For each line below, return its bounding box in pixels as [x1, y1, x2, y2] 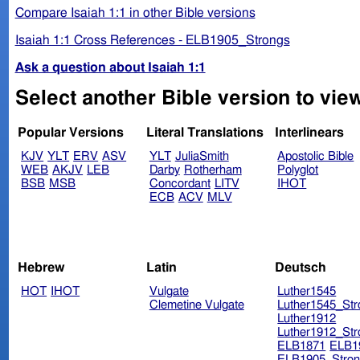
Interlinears [274, 126, 344, 140]
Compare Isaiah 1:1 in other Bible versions [14, 6, 256, 19]
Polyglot [277, 164, 319, 177]
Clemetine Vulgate [149, 298, 244, 311]
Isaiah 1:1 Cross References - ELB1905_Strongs [14, 33, 290, 47]
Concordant [149, 178, 211, 190]
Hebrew [18, 260, 66, 274]
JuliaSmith [174, 150, 229, 163]
